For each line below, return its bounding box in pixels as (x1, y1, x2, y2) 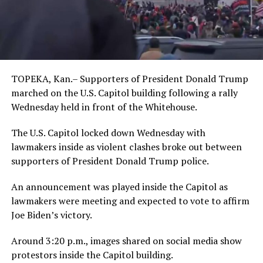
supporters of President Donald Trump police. (11, 154, 209, 167)
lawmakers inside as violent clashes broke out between (11, 140, 242, 153)
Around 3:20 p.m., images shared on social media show (11, 234, 242, 247)
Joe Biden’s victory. (11, 208, 92, 221)
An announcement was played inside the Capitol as (11, 180, 228, 193)
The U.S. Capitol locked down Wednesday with (11, 126, 205, 139)
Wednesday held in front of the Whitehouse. (11, 100, 197, 113)
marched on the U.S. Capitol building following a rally (11, 86, 238, 99)
